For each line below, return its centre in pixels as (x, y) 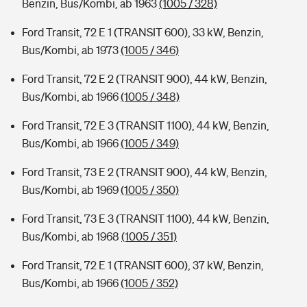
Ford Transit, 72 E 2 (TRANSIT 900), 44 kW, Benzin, (145, 79)
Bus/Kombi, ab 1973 (71, 50)
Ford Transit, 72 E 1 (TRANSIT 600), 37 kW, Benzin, (143, 265)
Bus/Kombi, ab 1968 (72, 236)
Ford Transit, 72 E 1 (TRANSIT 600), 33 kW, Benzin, (143, 32)
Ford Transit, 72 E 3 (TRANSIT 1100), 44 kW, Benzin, (146, 125)
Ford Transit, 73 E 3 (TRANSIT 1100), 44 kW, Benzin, (146, 219)
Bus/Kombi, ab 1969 (71, 190)
